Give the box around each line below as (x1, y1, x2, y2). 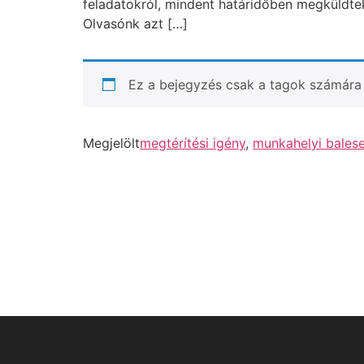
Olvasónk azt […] (83, 15, 188, 32)
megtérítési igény (140, 134, 245, 151)
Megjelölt (83, 134, 140, 151)
